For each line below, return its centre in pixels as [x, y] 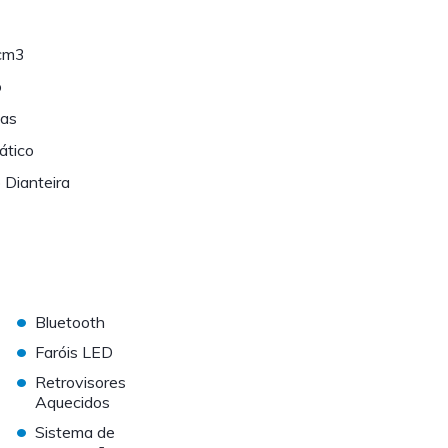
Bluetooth [70, 322]
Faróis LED [74, 352]
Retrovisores [81, 382]
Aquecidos [73, 402]
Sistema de [75, 432]
